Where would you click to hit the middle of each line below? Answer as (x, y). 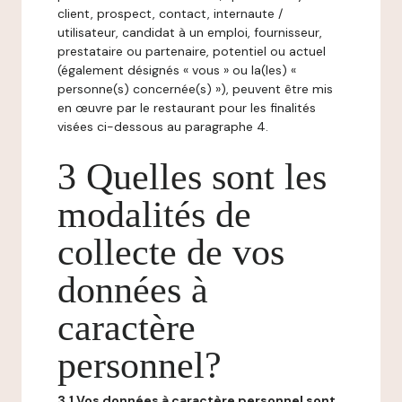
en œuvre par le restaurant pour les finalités (187, 108)
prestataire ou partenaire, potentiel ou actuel (192, 51)
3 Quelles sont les (192, 177)
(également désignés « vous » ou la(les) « (177, 70)
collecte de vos (171, 252)
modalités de (154, 214)
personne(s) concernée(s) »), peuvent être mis (195, 89)
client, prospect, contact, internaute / (170, 13)
